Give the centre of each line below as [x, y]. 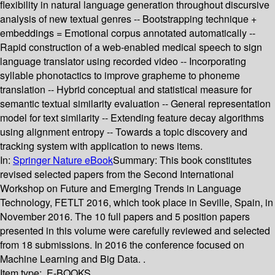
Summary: [136, 160]
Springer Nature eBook [63, 160]
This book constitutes [206, 160]
